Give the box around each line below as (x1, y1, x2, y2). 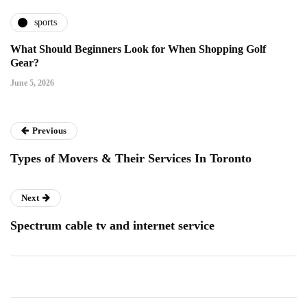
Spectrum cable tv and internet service (10, 218, 214, 232)
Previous (32, 125, 66, 136)
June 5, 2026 (10, 77, 54, 88)
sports (34, 17, 57, 28)
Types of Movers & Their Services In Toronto (10, 151, 251, 165)
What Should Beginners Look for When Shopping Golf (10, 42, 266, 55)
